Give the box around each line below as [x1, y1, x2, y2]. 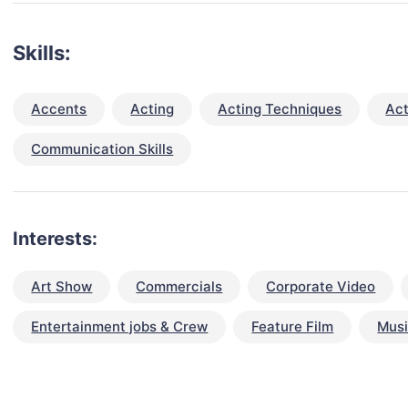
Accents [31, 100, 87, 118]
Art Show [31, 278, 93, 296]
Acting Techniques [218, 100, 342, 118]
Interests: [13, 228, 98, 250]
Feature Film [251, 318, 334, 336]
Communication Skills [31, 140, 174, 158]
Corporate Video [266, 278, 376, 296]
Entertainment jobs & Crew [31, 318, 209, 336]
